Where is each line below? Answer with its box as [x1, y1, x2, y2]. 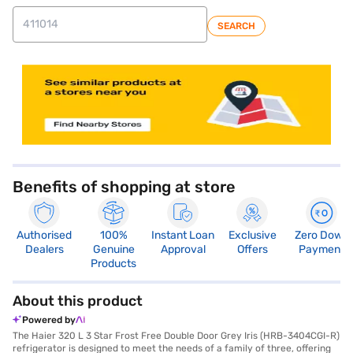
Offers [236, 242, 268, 256]
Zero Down [294, 228, 349, 242]
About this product [13, 292, 143, 310]
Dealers [24, 242, 64, 256]
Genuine [92, 242, 135, 256]
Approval [160, 242, 206, 256]
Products [91, 256, 136, 270]
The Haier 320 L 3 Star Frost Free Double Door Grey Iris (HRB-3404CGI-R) [13, 329, 340, 341]
